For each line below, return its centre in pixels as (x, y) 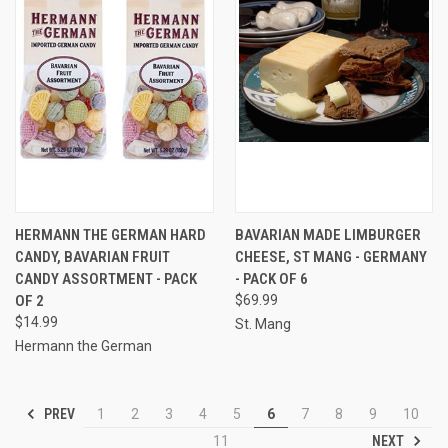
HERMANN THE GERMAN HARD (110, 234)
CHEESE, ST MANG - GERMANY (330, 256)
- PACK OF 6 (271, 278)
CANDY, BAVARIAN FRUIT (92, 256)
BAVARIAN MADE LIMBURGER (327, 234)
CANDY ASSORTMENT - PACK (106, 278)
